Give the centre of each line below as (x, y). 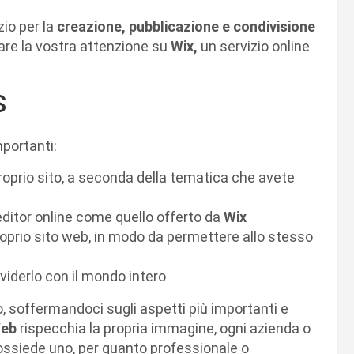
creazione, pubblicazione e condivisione (185, 26)
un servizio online (254, 46)
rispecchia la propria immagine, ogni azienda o (164, 328)
